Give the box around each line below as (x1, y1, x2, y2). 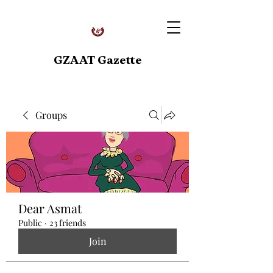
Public (18, 217, 42, 229)
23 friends (49, 217, 86, 229)
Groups (35, 108, 67, 121)
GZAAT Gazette (54, 53, 141, 67)
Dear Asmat (18, 200, 82, 216)
